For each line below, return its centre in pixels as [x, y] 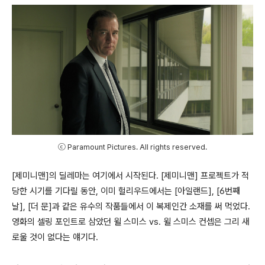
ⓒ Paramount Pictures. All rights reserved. [132, 147]
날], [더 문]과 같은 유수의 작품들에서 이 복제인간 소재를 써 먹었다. [131, 206]
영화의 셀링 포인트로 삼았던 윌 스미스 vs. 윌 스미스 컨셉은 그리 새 [131, 222]
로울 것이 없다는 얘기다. [56, 237]
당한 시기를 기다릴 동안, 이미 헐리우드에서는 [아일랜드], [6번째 [126, 191]
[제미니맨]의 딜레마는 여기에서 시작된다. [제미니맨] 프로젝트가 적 [130, 176]
